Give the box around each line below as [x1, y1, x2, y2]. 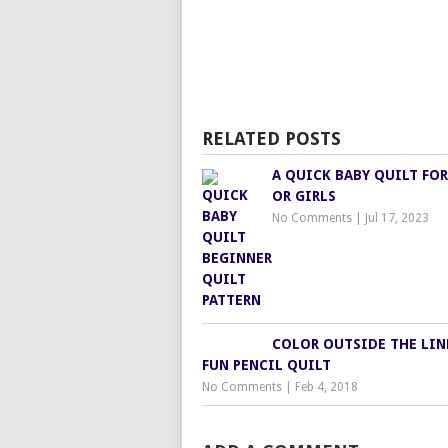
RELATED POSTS [202, 128, 341, 149]
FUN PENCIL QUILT [202, 357, 331, 373]
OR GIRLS [272, 188, 336, 204]
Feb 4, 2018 [295, 380, 358, 394]
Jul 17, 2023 [365, 211, 429, 225]
